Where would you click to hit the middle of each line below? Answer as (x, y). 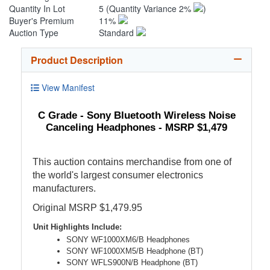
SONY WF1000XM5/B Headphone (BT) (135, 251)
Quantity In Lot (37, 9)
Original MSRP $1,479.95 (87, 208)
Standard (118, 33)
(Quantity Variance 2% (150, 9)
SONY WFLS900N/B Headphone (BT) (132, 263)
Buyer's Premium (42, 21)
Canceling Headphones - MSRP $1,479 (137, 127)
